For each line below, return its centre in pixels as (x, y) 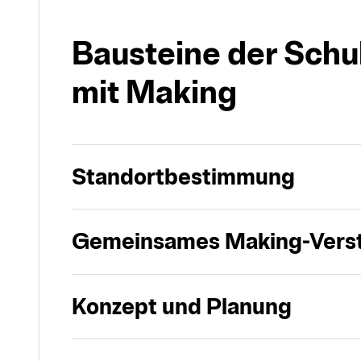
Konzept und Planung (182, 306)
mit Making (154, 92)
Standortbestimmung (183, 176)
